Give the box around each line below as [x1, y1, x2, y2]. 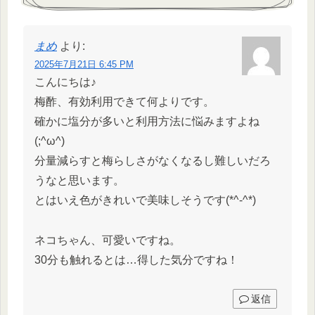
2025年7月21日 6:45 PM [34, 59, 134, 70]
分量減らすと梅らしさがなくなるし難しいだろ [34, 155, 271, 167]
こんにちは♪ [34, 76, 96, 89]
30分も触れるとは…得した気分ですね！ [34, 254, 238, 266]
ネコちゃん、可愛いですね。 [34, 234, 181, 247]
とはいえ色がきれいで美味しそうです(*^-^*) [34, 194, 256, 207]
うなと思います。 [34, 174, 124, 187]
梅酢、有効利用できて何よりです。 [34, 96, 214, 108]
